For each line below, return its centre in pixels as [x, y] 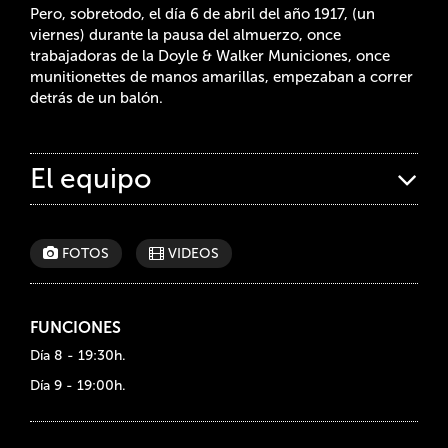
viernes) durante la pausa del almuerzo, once [185, 34]
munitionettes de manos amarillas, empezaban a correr [221, 76]
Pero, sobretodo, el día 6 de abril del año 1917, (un [202, 13]
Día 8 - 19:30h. [78, 355]
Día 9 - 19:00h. [78, 385]
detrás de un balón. [96, 97]
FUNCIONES [75, 327]
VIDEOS [191, 253]
